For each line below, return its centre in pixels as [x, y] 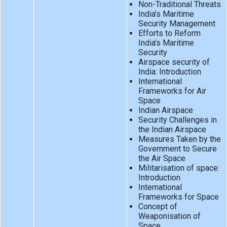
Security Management [177, 24]
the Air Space [162, 159]
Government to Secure [177, 149]
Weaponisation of [169, 216]
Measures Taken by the [179, 139]
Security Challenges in [177, 120]
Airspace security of [174, 62]
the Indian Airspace [172, 130]
